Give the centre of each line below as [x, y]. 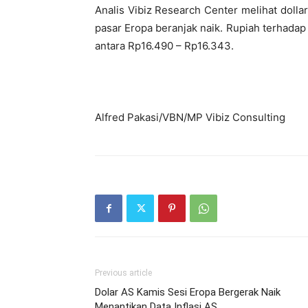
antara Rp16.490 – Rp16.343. [164, 46]
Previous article [123, 273]
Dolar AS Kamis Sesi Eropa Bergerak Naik [188, 292]
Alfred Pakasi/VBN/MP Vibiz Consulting [190, 117]
